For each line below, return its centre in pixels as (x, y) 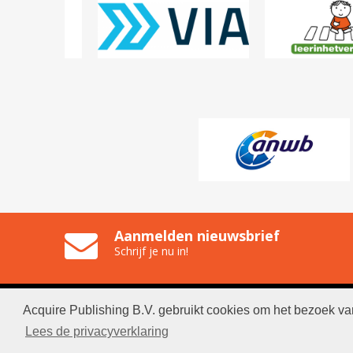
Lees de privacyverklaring (97, 331)
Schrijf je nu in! (151, 251)
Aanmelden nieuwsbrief (197, 236)
